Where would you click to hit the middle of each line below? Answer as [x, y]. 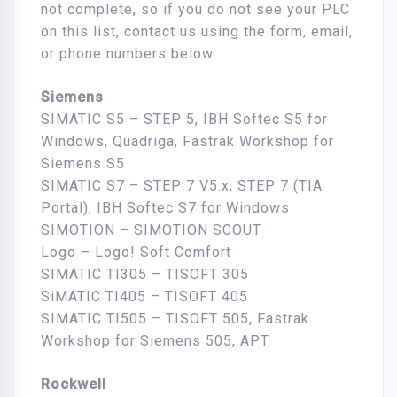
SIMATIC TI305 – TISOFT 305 [145, 275]
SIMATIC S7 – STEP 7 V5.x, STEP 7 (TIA [182, 186]
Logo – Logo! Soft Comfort [136, 253]
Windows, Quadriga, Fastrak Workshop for [187, 142]
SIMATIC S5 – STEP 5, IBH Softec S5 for [184, 120]
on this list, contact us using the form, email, [197, 32]
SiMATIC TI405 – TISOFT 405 [144, 297]
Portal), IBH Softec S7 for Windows [165, 208]
